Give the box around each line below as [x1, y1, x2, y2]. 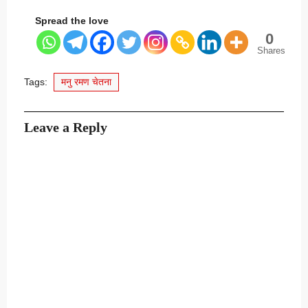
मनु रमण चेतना [61, 76, 111, 87]
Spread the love [35, 14, 109, 26]
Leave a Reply [24, 119, 107, 135]
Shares [257, 45, 285, 56]
